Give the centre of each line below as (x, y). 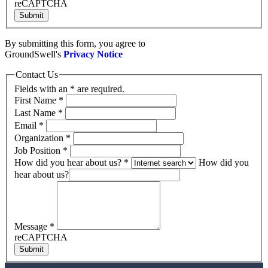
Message (32, 226)
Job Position (39, 150)
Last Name (36, 112)
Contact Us (37, 75)
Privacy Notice (93, 54)
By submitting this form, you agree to (75, 44)
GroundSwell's (34, 54)
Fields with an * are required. (69, 89)
